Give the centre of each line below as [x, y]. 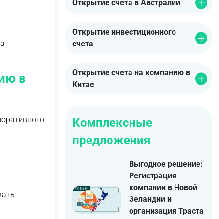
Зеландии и [150, 199]
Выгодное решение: [166, 164]
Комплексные [112, 122]
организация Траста [166, 211]
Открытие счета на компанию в [131, 72]
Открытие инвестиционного [124, 32]
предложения [111, 140]
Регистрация [153, 176]
